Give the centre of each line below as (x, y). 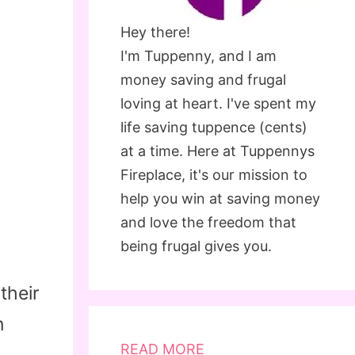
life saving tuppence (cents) (214, 127)
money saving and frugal (203, 80)
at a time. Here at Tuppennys (218, 151)
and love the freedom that (208, 222)
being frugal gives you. (196, 246)
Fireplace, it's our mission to (214, 175)
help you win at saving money (220, 198)
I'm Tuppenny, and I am (198, 56)
